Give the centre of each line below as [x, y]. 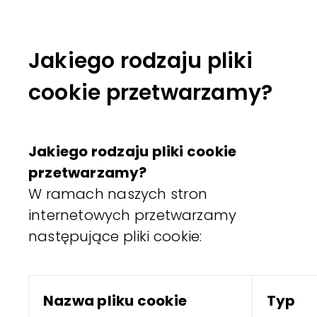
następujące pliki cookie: [115, 236]
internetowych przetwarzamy [133, 215]
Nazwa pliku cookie [115, 300]
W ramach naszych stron [118, 194]
